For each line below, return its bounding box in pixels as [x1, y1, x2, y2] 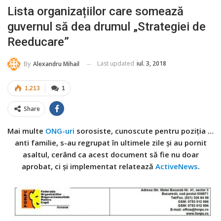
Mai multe [7, 126, 45, 136]
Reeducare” [7, 35, 69, 49]
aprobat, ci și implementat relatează [21, 161, 155, 172]
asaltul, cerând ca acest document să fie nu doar [22, 149, 199, 160]
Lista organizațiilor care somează [7, 4, 184, 19]
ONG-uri [45, 126, 76, 136]
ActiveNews [155, 161, 198, 172]
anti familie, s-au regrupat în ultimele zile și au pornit [14, 138, 207, 148]
